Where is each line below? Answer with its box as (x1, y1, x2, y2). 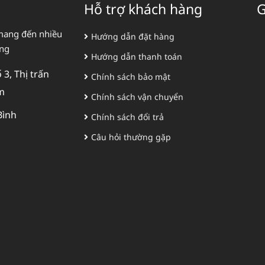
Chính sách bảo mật (91, 70, 170, 82)
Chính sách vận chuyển (91, 91, 183, 102)
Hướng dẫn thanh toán (91, 50, 182, 62)
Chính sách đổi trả (91, 111, 164, 122)
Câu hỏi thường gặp (91, 131, 171, 143)
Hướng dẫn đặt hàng (91, 30, 174, 42)
